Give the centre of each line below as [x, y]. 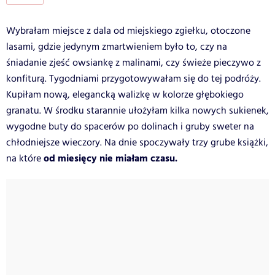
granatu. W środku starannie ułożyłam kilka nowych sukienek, [137, 110]
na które [24, 158]
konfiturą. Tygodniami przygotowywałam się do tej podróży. [134, 79]
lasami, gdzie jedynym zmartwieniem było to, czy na [117, 47]
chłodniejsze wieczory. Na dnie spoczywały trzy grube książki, [137, 142]
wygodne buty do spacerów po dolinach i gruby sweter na [130, 126]
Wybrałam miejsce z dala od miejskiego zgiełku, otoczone [128, 31]
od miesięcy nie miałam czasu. [109, 158]
